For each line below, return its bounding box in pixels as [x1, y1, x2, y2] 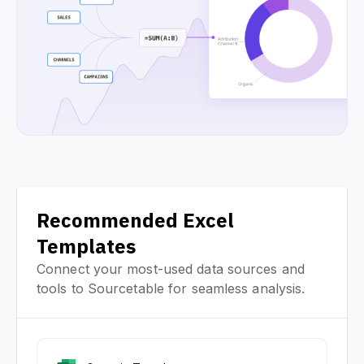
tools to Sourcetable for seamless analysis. [37, 279, 305, 297]
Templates [37, 232, 136, 259]
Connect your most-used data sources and [37, 260, 305, 277]
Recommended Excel [37, 206, 234, 233]
